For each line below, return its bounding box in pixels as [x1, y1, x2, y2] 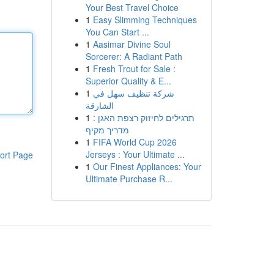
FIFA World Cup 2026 [92, 136, 177, 148]
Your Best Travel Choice [85, 1, 179, 13]
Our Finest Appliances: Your [92, 160, 201, 172]
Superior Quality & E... [85, 75, 171, 87]
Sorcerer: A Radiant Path [85, 50, 182, 62]
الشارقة [85, 99, 114, 111]
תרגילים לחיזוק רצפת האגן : [92, 111, 194, 124]
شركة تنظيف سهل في [92, 87, 174, 99]
